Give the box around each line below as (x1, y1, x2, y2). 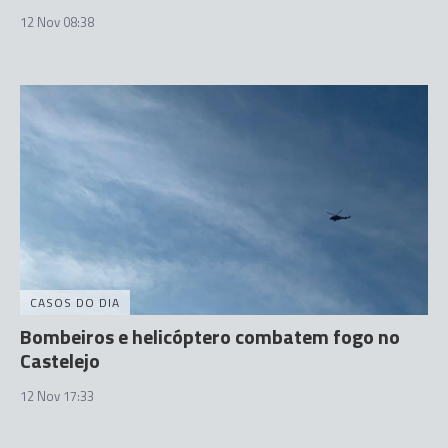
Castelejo (20, 344, 100, 376)
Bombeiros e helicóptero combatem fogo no (20, 320, 400, 352)
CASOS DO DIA (30, 292, 120, 312)
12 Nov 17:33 (20, 385, 94, 406)
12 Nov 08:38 (20, 12, 94, 32)
